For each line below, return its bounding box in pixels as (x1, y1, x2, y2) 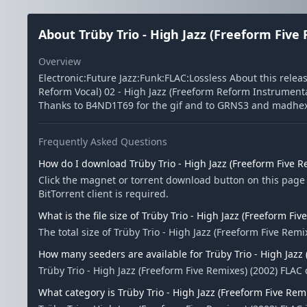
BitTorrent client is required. (38, 187, 169, 200)
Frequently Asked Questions (38, 135, 167, 148)
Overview (38, 55, 81, 68)
